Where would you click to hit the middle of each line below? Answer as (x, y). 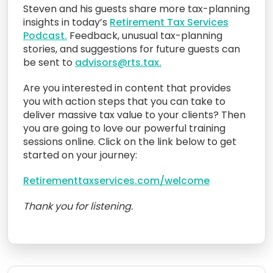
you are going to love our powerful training (124, 128)
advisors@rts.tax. (118, 62)
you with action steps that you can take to (124, 101)
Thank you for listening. (78, 206)
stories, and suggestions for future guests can (132, 49)
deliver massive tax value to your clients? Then (134, 115)
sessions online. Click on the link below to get (130, 141)
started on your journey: (80, 155)
